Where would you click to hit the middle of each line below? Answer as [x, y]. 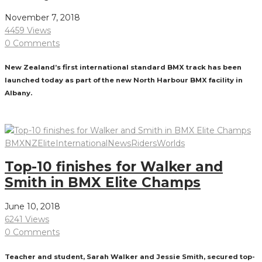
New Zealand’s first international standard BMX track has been [123, 68]
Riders [144, 143]
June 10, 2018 [32, 207]
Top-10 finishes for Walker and [114, 166]
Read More [27, 117]
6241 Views [27, 220]
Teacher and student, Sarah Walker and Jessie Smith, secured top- [130, 256]
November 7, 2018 [42, 17]
